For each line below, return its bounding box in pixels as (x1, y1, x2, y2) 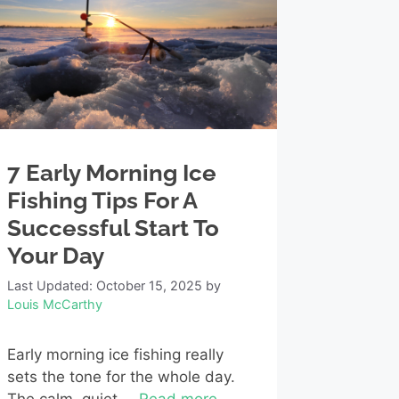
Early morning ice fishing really (6, 346, 224, 364)
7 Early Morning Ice (6, 159, 216, 186)
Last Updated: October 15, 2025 (6, 278, 202, 294)
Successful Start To (6, 214, 219, 241)
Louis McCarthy (6, 297, 102, 313)
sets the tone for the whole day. (6, 368, 235, 387)
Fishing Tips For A (6, 186, 197, 214)
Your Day (6, 241, 104, 269)
